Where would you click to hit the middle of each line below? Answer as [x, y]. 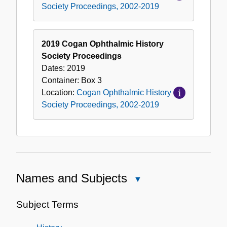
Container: [61, 81]
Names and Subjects [72, 178]
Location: [59, 93]
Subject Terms [47, 205]
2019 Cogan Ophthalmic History [103, 44]
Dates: [54, 68]
